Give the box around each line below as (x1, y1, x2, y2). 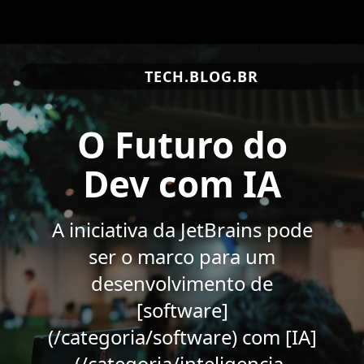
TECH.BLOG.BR (145, 66, 258, 86)
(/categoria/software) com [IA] (47, 323, 317, 350)
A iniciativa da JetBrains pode (51, 215, 313, 243)
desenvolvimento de (91, 269, 273, 297)
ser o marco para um (89, 242, 275, 270)
